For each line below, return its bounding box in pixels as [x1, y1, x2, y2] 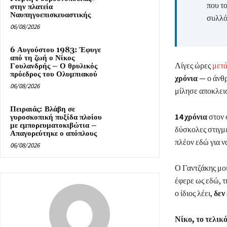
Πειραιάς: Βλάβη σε [10, 104, 75, 115]
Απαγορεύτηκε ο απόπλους [10, 129, 97, 139]
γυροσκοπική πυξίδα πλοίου [10, 112, 102, 123]
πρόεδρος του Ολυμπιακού [10, 69, 97, 80]
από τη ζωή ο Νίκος [10, 53, 74, 63]
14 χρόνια [174, 111, 207, 122]
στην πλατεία [10, 2, 53, 12]
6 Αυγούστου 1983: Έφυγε [10, 45, 101, 55]
